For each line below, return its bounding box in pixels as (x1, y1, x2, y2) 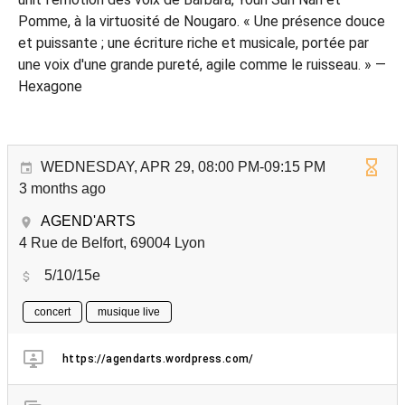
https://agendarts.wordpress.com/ (62, 353, 254, 365)
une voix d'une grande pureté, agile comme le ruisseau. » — (18, 56, 386, 73)
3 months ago (19, 181, 106, 196)
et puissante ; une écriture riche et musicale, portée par (18, 34, 369, 52)
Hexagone (18, 78, 82, 95)
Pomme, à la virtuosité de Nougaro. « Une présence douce (18, 13, 385, 30)
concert (34, 306, 71, 318)
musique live (98, 306, 160, 318)
